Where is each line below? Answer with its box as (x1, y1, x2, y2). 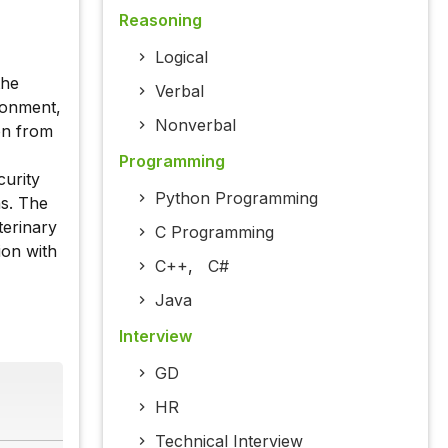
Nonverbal (154, 115, 236, 136)
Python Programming (154, 188, 318, 209)
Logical (154, 47, 208, 68)
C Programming (154, 222, 274, 243)
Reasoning (118, 10, 202, 31)
